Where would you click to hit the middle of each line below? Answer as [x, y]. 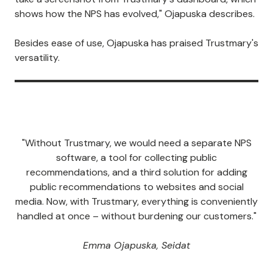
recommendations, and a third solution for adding [136, 172]
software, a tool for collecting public [136, 157]
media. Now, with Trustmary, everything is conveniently [136, 201]
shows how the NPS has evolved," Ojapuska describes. [135, 13]
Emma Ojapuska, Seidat [136, 245]
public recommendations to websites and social [136, 186]
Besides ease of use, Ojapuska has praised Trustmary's [136, 43]
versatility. [37, 57]
